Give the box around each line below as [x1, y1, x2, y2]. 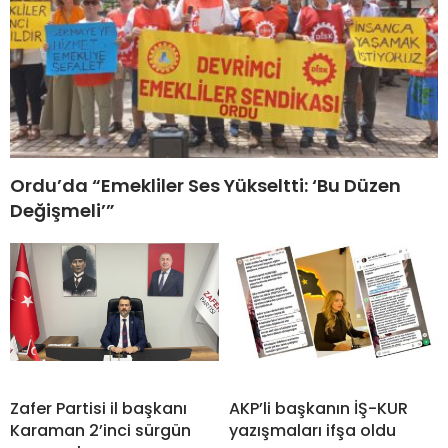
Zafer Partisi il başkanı [10, 397, 187, 421]
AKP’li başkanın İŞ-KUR [229, 397, 408, 421]
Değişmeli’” [10, 198, 115, 224]
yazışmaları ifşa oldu [229, 419, 396, 443]
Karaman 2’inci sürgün [10, 419, 191, 443]
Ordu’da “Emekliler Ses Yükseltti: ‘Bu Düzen [10, 173, 401, 199]
